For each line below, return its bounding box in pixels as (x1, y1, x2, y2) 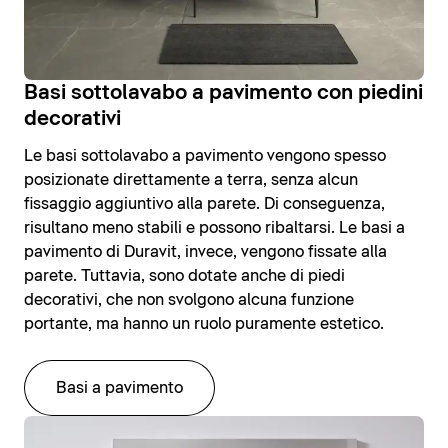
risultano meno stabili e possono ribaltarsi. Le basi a (24, 220, 405, 237)
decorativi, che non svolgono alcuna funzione (24, 292, 354, 309)
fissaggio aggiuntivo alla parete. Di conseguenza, (24, 196, 385, 213)
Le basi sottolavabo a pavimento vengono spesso (24, 148, 386, 165)
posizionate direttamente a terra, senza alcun (24, 172, 358, 189)
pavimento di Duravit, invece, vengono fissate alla (24, 244, 387, 261)
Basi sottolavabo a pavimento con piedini (24, 83, 423, 104)
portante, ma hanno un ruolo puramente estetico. (24, 316, 384, 333)
